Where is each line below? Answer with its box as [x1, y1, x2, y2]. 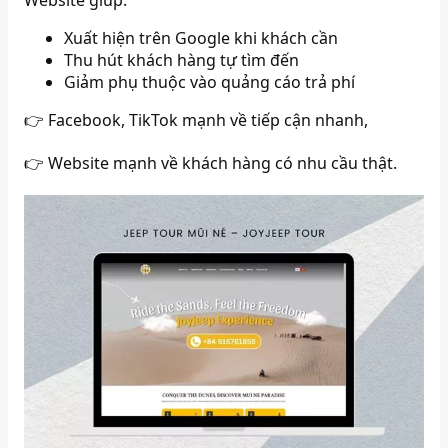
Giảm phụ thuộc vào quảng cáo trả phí [64, 71, 356, 93]
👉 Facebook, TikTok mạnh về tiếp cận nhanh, [24, 109, 369, 131]
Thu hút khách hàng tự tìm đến [64, 49, 300, 71]
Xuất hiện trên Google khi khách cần [64, 27, 339, 49]
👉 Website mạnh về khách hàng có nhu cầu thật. [24, 152, 398, 174]
